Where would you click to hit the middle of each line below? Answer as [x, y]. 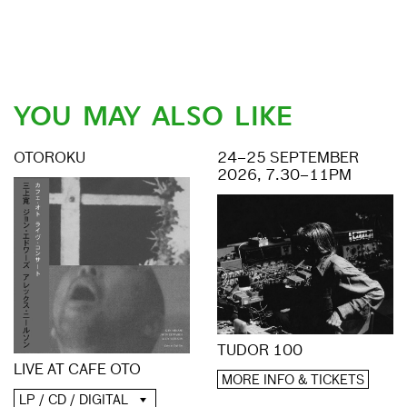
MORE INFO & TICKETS [293, 380]
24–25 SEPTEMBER [288, 159]
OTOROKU [50, 159]
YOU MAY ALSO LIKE [153, 116]
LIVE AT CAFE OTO [77, 370]
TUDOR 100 [260, 351]
